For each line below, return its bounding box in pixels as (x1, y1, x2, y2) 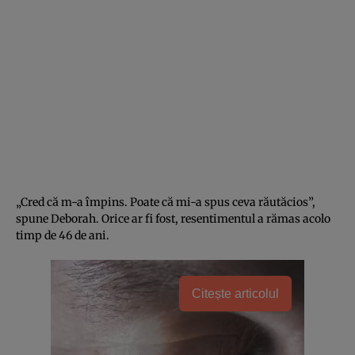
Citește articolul (192, 286, 279, 300)
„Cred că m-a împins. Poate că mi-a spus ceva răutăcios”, (16, 194, 315, 209)
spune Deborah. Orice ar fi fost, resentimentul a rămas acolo (16, 211, 330, 226)
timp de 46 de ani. (16, 227, 109, 242)
